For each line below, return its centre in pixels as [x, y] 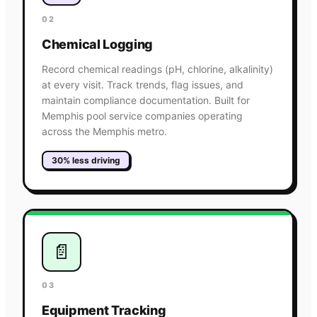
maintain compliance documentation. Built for [146, 100]
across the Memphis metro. [104, 131]
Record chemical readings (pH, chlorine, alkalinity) [157, 69]
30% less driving [86, 160]
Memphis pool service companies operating [142, 115]
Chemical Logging [98, 44]
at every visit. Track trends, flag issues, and [143, 84]
